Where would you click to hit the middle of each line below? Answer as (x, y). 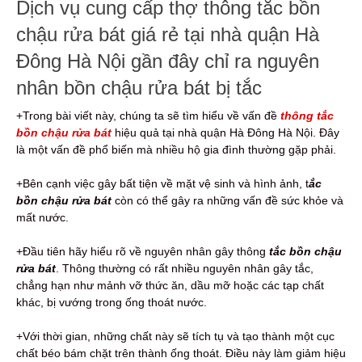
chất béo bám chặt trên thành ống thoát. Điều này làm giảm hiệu (181, 354)
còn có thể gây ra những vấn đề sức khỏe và (227, 201)
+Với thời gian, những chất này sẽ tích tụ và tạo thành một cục (175, 337)
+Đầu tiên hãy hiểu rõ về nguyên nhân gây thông (143, 252)
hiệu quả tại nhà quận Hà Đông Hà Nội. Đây (225, 133)
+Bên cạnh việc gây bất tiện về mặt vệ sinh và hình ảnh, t (162, 184)
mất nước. (42, 218)
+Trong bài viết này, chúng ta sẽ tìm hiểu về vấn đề (148, 116)
